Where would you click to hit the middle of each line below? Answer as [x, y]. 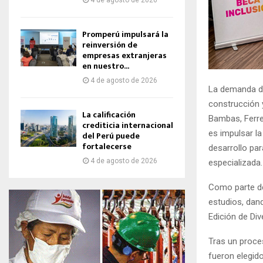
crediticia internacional [128, 125]
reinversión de [110, 45]
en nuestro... [106, 66]
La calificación [109, 115]
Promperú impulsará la [125, 34]
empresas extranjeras [124, 55]
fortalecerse [107, 146]
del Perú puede [111, 136]
